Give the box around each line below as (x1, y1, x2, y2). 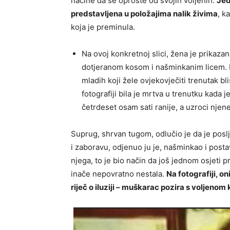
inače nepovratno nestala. (71, 169, 166, 179)
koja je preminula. (71, 22, 135, 32)
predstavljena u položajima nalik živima (71, 9, 218, 19)
